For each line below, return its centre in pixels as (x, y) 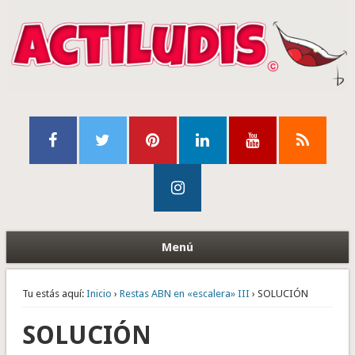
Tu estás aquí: (53, 294)
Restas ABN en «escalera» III (184, 294)
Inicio (99, 294)
